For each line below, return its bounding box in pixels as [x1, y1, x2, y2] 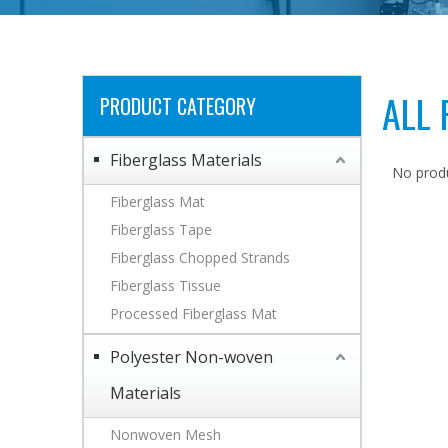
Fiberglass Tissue [110, 276, 221, 296]
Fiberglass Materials [110, 149, 262, 172]
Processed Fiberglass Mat [110, 304, 277, 324]
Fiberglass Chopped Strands [110, 248, 290, 268]
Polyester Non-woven [110, 346, 273, 369]
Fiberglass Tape [110, 220, 212, 240]
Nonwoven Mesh [110, 425, 221, 445]
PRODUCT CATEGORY [100, 91, 256, 122]
